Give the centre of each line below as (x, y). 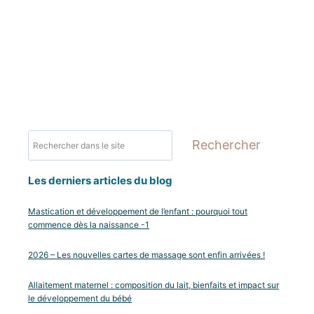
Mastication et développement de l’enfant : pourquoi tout (138, 211)
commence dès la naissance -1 (89, 224)
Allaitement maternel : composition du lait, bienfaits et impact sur (153, 285)
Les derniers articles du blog (100, 180)
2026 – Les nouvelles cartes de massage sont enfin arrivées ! (146, 254)
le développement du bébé (80, 298)
